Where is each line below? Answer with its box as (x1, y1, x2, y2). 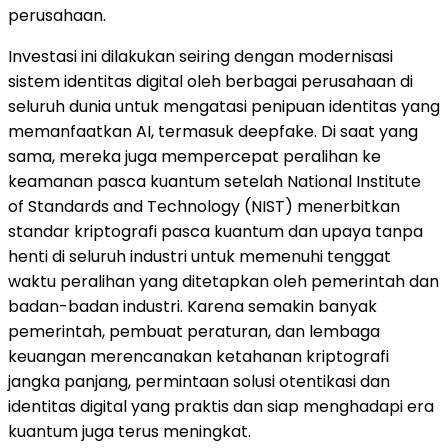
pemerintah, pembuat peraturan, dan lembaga (8, 319, 380, 343)
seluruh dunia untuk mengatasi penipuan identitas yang (8, 94, 440, 118)
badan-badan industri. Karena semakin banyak (8, 294, 377, 318)
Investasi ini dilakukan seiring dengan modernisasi (8, 44, 393, 68)
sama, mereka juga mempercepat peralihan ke (8, 144, 381, 168)
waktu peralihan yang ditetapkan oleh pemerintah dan (8, 269, 439, 293)
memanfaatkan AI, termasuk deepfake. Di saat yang (8, 119, 418, 143)
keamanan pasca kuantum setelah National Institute (8, 169, 421, 193)
